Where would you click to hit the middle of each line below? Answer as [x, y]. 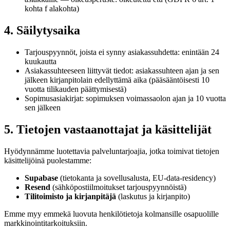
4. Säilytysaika [42, 31]
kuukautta [41, 62]
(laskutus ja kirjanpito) [153, 196]
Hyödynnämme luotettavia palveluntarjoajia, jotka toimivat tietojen [112, 151]
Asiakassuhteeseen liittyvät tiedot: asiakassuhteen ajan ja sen [122, 71]
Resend [37, 187]
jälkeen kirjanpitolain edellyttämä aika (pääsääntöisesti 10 [117, 80]
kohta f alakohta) [52, 9]
